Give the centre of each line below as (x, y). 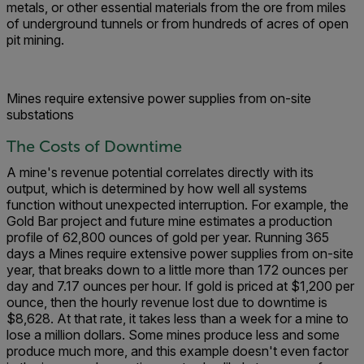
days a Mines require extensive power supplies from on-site (180, 253)
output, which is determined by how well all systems (157, 188)
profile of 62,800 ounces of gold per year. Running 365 (168, 237)
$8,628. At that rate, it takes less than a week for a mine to (178, 318)
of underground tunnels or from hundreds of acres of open (178, 24)
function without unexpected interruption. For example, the (178, 205)
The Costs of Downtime (94, 146)
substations (40, 115)
